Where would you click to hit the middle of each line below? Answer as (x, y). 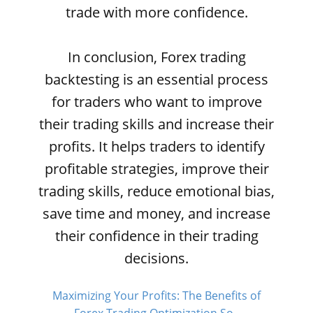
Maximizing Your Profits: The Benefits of (156, 296)
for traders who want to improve (156, 102)
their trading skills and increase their (156, 124)
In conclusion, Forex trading (156, 57)
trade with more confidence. (156, 12)
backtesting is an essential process (156, 79)
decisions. (156, 258)
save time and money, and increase (156, 213)
